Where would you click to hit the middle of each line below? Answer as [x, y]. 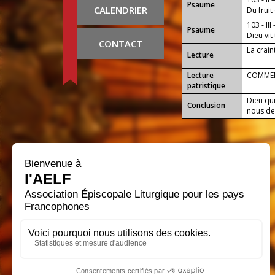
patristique [206, 86]
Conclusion [206, 106]
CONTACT [121, 44]
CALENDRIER [121, 10]
